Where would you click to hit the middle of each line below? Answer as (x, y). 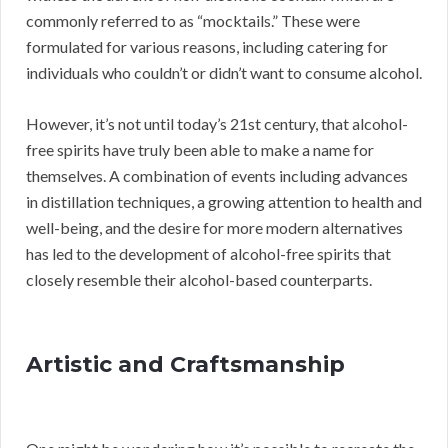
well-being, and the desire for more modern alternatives (214, 228)
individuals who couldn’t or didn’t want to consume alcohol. (224, 73)
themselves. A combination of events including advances (217, 176)
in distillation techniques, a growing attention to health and (224, 202)
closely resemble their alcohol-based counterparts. (199, 280)
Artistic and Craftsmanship (185, 365)
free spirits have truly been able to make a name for (200, 150)
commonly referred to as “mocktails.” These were (193, 21)
